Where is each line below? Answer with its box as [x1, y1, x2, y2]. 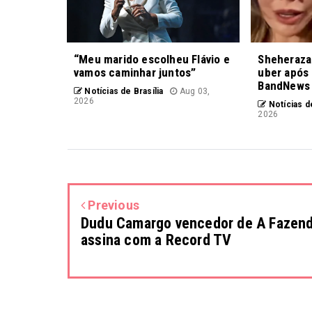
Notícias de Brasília [82, 86, 164, 96]
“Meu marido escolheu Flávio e [74, 52, 230, 66]
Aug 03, [177, 86, 210, 96]
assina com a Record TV [81, 231, 232, 249]
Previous [85, 197, 140, 212]
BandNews [258, 78, 310, 93]
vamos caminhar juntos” [74, 65, 196, 79]
